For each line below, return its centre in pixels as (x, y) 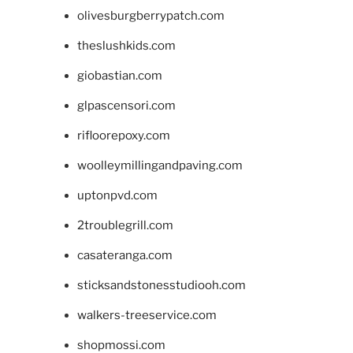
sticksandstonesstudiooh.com (161, 286)
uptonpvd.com (117, 196)
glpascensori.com (126, 106)
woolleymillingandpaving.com (160, 166)
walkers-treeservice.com (147, 316)
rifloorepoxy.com (123, 136)
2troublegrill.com (125, 226)
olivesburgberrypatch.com (150, 16)
